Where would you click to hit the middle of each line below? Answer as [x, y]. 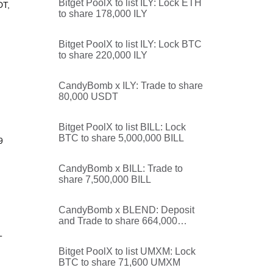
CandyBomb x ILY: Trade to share [131, 86]
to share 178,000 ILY [103, 14]
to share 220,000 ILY [103, 55]
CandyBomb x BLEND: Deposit [126, 210]
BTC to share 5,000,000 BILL [121, 138]
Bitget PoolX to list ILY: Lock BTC [130, 44]
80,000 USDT [88, 97]
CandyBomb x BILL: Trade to [121, 168]
